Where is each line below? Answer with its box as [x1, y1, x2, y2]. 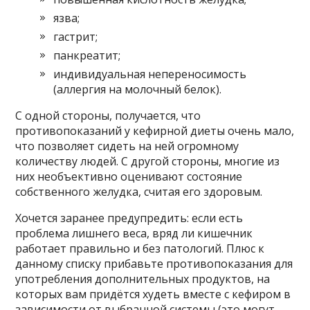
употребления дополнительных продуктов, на [15, 271, 271, 286]
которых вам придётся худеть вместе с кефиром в [15, 286, 291, 302]
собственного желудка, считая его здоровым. [15, 183, 263, 199]
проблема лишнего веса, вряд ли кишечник [15, 225, 253, 241]
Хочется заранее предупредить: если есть [15, 210, 244, 226]
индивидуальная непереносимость [53, 66, 247, 82]
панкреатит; [53, 47, 121, 63]
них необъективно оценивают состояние [15, 168, 243, 184]
